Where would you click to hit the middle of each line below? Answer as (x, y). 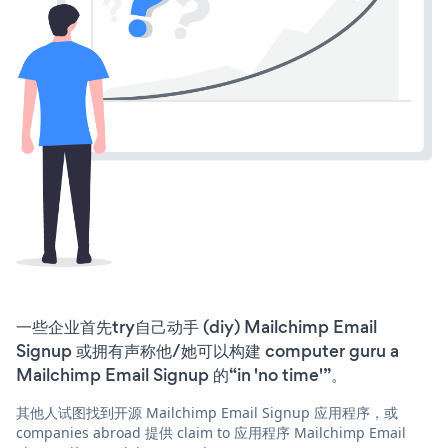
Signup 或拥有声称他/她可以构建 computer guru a (207, 350)
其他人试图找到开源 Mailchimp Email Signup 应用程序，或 (207, 412)
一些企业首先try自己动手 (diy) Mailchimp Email (196, 326)
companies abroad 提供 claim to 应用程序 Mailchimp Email (211, 432)
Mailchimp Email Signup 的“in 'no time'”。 (181, 374)
